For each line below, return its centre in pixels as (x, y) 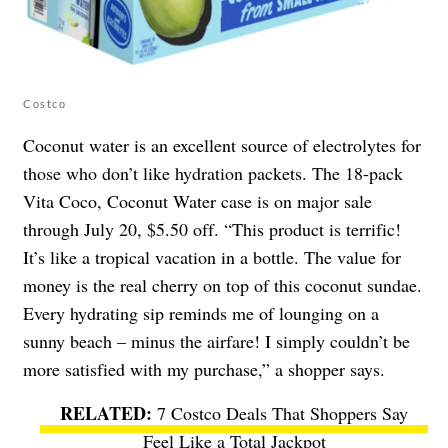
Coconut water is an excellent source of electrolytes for (222, 145)
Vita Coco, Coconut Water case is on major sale (197, 201)
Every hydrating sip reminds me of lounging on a (201, 313)
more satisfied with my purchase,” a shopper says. (204, 369)
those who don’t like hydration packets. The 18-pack (213, 173)
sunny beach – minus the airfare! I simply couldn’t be (216, 341)
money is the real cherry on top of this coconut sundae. (222, 285)
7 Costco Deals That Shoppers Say (282, 413)
